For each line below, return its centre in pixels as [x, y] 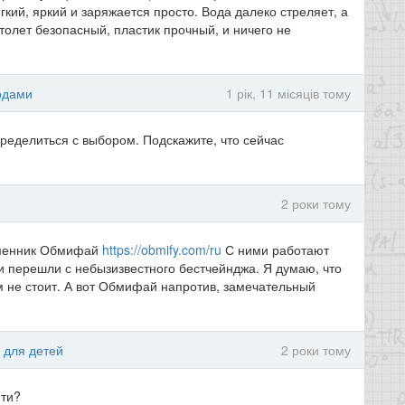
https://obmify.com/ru [162, 250]
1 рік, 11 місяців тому [288, 93]
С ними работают [275, 250]
